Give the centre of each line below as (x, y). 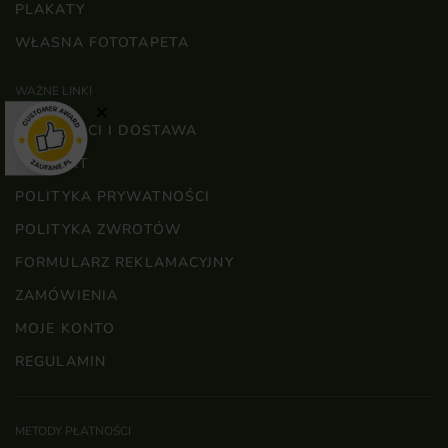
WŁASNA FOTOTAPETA (102, 42)
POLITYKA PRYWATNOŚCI (113, 196)
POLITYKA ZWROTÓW (98, 229)
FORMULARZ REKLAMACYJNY (124, 262)
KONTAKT (52, 163)
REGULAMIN (61, 361)
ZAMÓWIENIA (67, 295)
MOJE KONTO (65, 328)
